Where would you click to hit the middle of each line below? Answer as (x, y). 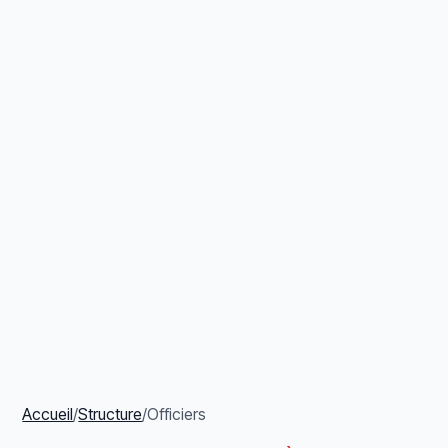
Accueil (48, 413)
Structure (110, 413)
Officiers (177, 413)
